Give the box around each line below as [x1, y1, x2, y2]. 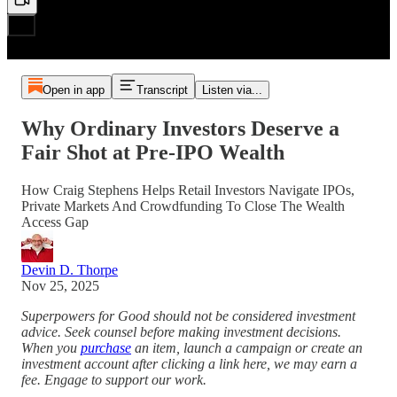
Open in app [42, 83, 105, 97]
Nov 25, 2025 [21, 277, 99, 293]
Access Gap [21, 214, 89, 230]
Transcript [136, 83, 188, 97]
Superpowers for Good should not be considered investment [21, 307, 355, 323]
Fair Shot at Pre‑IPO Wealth [21, 140, 284, 164]
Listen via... [201, 83, 262, 97]
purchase [81, 339, 131, 355]
